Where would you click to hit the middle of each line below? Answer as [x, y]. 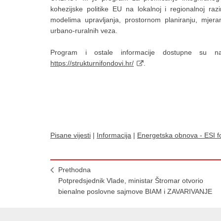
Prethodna [74, 170]
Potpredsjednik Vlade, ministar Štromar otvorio [131, 181]
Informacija [114, 135]
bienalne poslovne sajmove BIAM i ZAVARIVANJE [135, 191]
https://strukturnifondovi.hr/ [92, 63]
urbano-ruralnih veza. [84, 31]
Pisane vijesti [71, 135]
